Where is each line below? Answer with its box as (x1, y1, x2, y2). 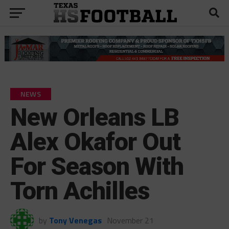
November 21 (106, 214, 154, 226)
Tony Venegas (49, 214, 102, 226)
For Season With (10, 151, 184, 181)
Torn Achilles (10, 176, 150, 205)
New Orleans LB (10, 102, 179, 132)
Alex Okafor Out (10, 127, 181, 156)
